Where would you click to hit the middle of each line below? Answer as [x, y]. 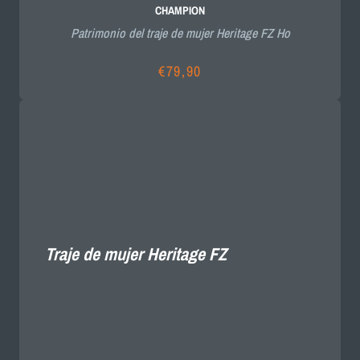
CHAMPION [180, 11]
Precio [200, 76]
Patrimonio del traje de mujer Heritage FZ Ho [180, 33]
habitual [205, 98]
